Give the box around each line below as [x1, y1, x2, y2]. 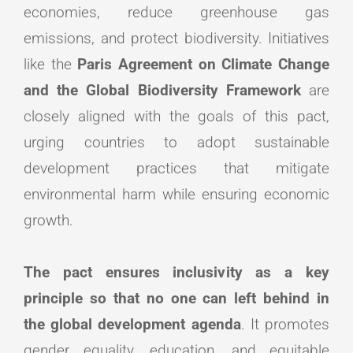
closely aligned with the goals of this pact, [24, 106, 329, 125]
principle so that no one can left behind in [24, 288, 329, 307]
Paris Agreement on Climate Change [77, 54, 330, 73]
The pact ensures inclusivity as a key [24, 262, 329, 281]
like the [24, 54, 78, 73]
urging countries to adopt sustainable [24, 132, 329, 151]
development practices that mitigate [24, 158, 329, 177]
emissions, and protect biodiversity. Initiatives [24, 28, 329, 47]
